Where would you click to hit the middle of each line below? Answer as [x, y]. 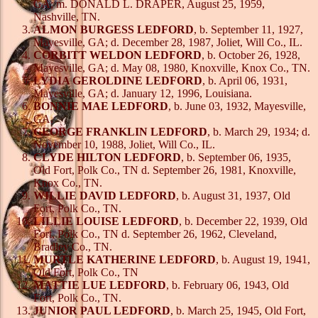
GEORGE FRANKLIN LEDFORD [120, 131]
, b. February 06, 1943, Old [227, 285]
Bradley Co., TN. [73, 246]
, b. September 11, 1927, [248, 29]
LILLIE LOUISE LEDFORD [106, 221]
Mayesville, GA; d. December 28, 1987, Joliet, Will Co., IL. [168, 42]
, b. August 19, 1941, [263, 259]
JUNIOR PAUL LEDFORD [102, 310]
